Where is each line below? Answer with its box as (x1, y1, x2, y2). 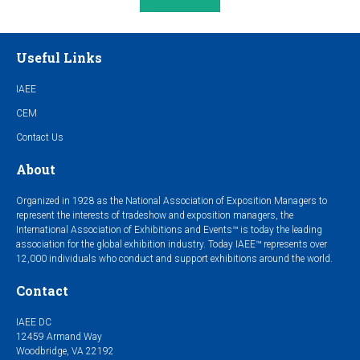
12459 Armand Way (16, 330, 102, 342)
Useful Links (16, 48, 102, 66)
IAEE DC (16, 316, 51, 328)
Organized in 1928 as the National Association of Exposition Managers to (16, 194, 327, 207)
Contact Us (16, 131, 63, 143)
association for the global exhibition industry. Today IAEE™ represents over (16, 238, 327, 250)
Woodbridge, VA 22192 (16, 345, 114, 357)
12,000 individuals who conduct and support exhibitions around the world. (16, 252, 333, 264)
